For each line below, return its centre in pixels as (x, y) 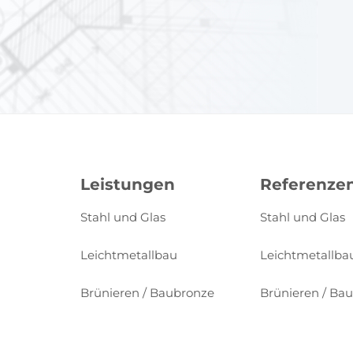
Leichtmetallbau (129, 255)
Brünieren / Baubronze (147, 293)
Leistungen (128, 184)
